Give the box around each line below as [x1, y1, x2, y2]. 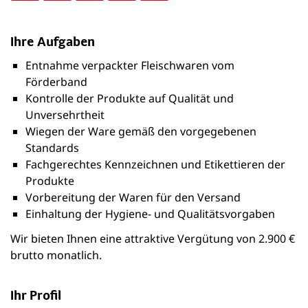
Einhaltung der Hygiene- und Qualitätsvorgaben [25, 206, 275, 221]
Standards [25, 140, 79, 155]
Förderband [25, 74, 87, 89]
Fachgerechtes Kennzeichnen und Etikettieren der [25, 157, 285, 172]
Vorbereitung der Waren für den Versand [25, 190, 241, 205]
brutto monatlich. [10, 247, 102, 263]
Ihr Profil [10, 287, 61, 303]
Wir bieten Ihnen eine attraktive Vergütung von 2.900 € [10, 231, 295, 246]
